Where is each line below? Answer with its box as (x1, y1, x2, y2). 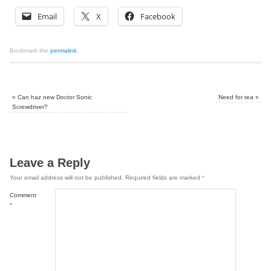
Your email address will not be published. (10, 174, 124, 181)
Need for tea (218, 93, 255, 100)
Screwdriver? (12, 103, 48, 110)
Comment (10, 191, 37, 198)
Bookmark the (10, 47, 51, 54)
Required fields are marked (125, 174, 203, 181)
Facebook (140, 11, 176, 22)
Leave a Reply (10, 155, 91, 169)
